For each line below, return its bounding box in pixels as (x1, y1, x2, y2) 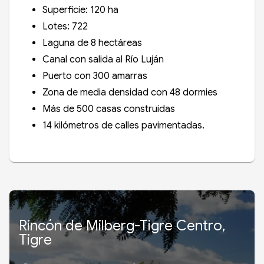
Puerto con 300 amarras (42, 70, 147, 82)
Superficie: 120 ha (42, 4, 118, 16)
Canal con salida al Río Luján (42, 53, 164, 65)
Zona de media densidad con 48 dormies (42, 86, 220, 98)
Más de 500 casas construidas (42, 103, 175, 115)
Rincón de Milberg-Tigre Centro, (19, 216, 225, 235)
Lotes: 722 (42, 20, 88, 32)
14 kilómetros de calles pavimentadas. (42, 119, 204, 131)
